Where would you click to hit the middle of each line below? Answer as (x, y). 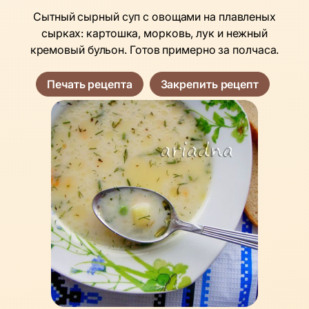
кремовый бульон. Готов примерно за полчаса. (154, 49)
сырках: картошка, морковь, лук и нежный (154, 33)
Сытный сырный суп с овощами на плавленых (154, 16)
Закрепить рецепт (209, 84)
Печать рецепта (90, 84)
